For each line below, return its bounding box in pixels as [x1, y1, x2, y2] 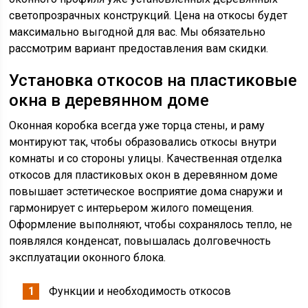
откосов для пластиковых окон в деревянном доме [9, 168, 278, 181]
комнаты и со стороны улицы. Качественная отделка [9, 152, 283, 165]
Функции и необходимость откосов [49, 285, 232, 298]
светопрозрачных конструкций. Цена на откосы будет [9, 9, 288, 22]
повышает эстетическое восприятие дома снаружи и [9, 185, 283, 198]
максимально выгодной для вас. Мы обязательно [9, 25, 266, 38]
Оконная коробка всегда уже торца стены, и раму [9, 119, 265, 132]
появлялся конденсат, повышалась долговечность [9, 234, 272, 247]
